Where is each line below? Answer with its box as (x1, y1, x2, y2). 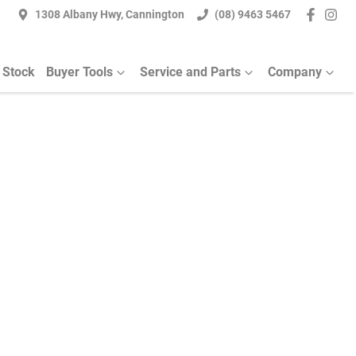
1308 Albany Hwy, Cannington (35, 8, 185, 21)
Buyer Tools (46, 64, 113, 79)
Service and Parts (140, 64, 241, 79)
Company (268, 64, 322, 79)
